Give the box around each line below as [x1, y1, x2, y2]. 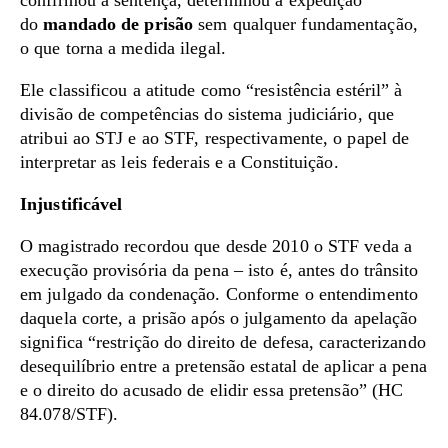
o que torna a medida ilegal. [20, 38, 226, 58]
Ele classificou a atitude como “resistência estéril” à [20, 80, 403, 100]
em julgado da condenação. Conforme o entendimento [20, 284, 418, 304]
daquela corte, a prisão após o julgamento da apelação [20, 308, 418, 328]
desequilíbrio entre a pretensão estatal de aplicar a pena [20, 356, 427, 376]
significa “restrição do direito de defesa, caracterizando [20, 332, 426, 352]
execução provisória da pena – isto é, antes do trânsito [20, 260, 419, 280]
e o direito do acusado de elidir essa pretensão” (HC [20, 380, 404, 400]
